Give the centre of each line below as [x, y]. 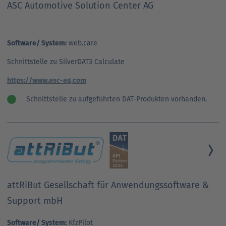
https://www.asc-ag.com [47, 80]
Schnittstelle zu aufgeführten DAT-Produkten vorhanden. [117, 99]
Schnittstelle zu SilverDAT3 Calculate [66, 62]
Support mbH [35, 201]
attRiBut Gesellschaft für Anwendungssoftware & [108, 185]
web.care [82, 43]
